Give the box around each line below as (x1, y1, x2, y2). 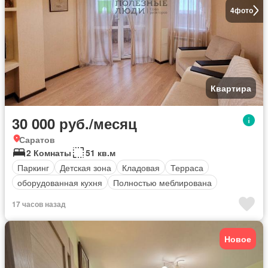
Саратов (19, 133, 55, 146)
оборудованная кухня (17, 176, 102, 188)
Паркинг (17, 161, 49, 173)
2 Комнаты (26, 147, 71, 159)
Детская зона (60, 161, 111, 173)
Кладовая (122, 161, 160, 173)
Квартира (211, 82, 251, 95)
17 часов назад (12, 199, 66, 210)
